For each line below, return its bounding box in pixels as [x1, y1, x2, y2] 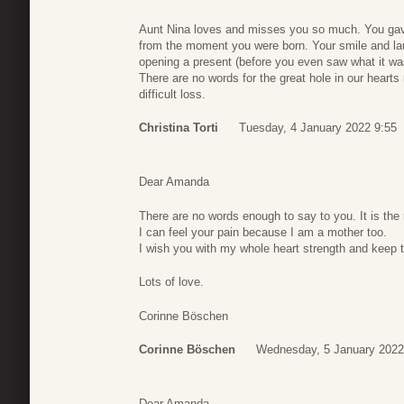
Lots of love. [139, 275, 204, 289]
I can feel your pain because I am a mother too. [139, 225, 387, 239]
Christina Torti [139, 121, 218, 135]
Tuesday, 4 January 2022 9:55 [239, 121, 397, 135]
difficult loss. [139, 87, 206, 101]
